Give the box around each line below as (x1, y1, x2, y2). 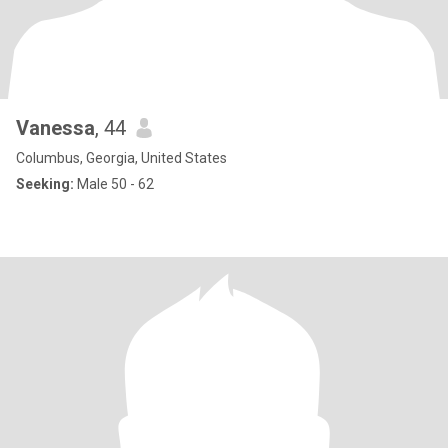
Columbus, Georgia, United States (16, 150, 227, 166)
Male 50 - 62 (74, 176, 154, 192)
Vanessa (16, 116, 95, 140)
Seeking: (16, 176, 74, 192)
